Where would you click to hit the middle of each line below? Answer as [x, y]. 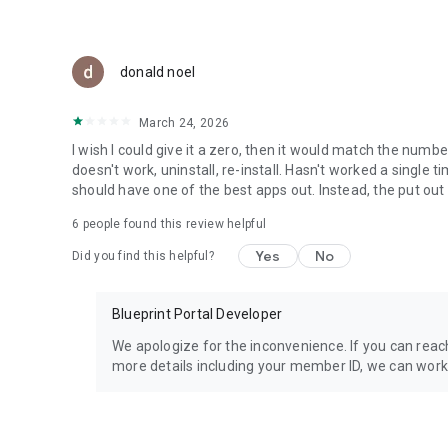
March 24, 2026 [184, 123]
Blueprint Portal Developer [197, 314]
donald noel [158, 72]
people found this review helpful [173, 224]
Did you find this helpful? [143, 256]
